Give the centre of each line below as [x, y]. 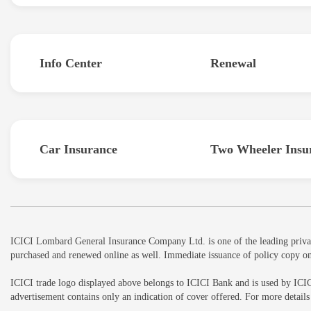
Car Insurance [78, 150]
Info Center [71, 64]
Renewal [233, 64]
